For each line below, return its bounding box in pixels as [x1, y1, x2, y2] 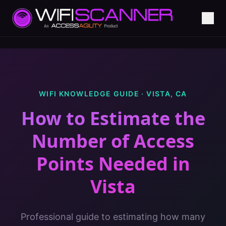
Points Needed [36, 151, 168, 176]
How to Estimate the [21, 106, 205, 131]
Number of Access [32, 129, 194, 153]
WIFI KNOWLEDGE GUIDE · [39, 89, 147, 98]
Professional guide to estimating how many [21, 211, 205, 222]
